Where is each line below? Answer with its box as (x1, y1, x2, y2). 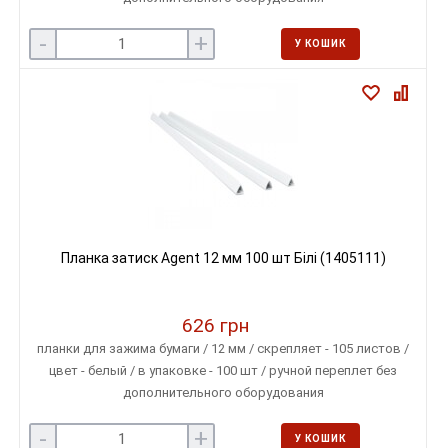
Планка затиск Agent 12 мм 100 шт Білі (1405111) (60, 250, 386, 266)
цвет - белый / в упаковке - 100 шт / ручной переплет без (49, 363, 397, 378)
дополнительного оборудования (122, 385, 324, 400)
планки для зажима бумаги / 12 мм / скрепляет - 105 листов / (37, 341, 409, 356)
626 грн (182, 314, 249, 337)
